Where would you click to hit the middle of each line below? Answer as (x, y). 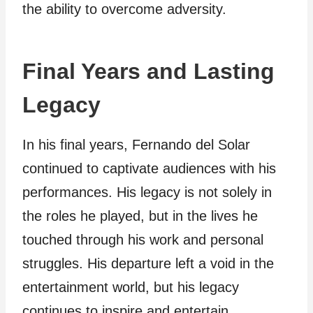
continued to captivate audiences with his (149, 168)
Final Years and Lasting (148, 71)
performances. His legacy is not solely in (147, 192)
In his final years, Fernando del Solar (136, 145)
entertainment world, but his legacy (131, 287)
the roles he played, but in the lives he (140, 216)
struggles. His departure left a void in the (148, 263)
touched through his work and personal (143, 240)
